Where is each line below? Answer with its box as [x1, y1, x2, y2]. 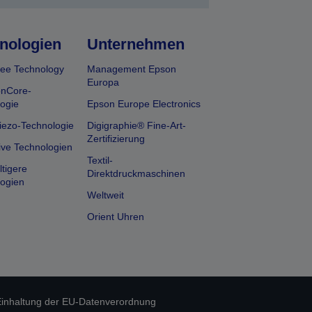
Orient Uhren [87, 210, 145, 222]
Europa [87, 76, 120, 88]
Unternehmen [87, 35, 185, 53]
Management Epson [87, 63, 177, 75]
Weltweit [87, 189, 125, 201]
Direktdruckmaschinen [87, 167, 186, 179]
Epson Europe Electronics [87, 97, 201, 109]
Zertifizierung [87, 132, 146, 144]
